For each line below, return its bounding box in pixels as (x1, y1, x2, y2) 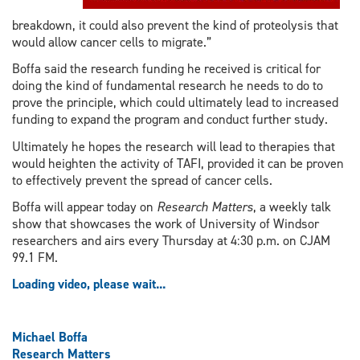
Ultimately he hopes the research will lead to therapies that (12, 137, 335, 155)
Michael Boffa (12, 329, 88, 346)
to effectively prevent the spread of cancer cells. (12, 171, 272, 189)
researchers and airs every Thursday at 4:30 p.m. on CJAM (12, 231, 330, 249)
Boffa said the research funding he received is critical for (12, 60, 321, 78)
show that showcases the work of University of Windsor (12, 215, 319, 232)
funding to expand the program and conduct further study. (12, 111, 328, 129)
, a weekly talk (253, 198, 331, 215)
